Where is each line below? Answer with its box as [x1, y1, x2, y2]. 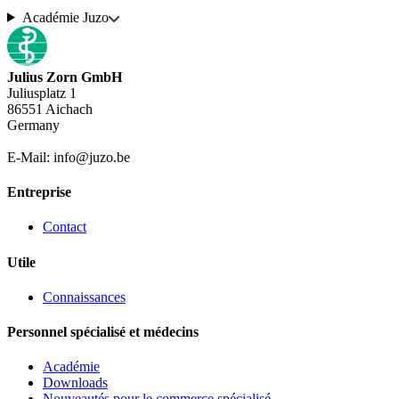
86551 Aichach [7, 101, 93, 117]
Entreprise [7, 184, 71, 200]
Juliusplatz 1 [7, 85, 77, 101]
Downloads [43, 375, 108, 391]
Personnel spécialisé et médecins [7, 324, 199, 340]
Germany [7, 117, 60, 133]
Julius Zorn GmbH [7, 69, 122, 85]
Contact [43, 219, 86, 235]
